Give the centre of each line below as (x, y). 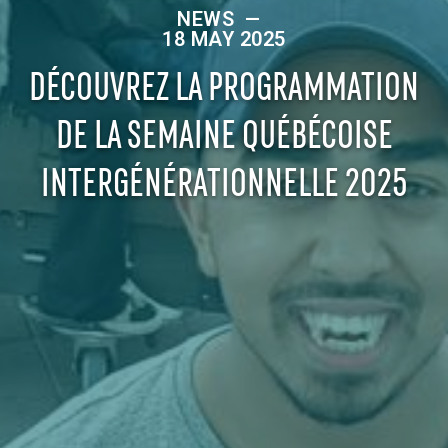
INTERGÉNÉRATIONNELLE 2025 (224, 179)
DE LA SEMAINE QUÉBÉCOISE (224, 131)
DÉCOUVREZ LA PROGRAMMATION (224, 83)
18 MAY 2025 (224, 39)
